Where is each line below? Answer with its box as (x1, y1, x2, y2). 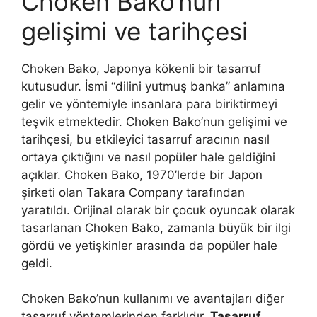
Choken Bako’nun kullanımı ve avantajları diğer (21, 292, 284, 306)
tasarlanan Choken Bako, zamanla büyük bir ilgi (21, 220, 291, 235)
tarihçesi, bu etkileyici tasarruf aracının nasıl (21, 132, 270, 146)
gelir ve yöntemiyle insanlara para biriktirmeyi (21, 96, 277, 111)
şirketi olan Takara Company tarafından (21, 185, 245, 200)
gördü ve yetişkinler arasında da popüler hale (21, 238, 277, 253)
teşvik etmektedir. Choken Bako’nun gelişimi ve (21, 114, 287, 129)
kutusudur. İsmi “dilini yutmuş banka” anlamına (21, 79, 285, 93)
